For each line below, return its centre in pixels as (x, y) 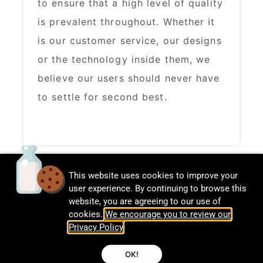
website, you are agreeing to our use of (145, 201)
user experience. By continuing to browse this (158, 188)
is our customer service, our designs (130, 40)
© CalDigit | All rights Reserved (131, 253)
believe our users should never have (129, 78)
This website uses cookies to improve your (153, 175)
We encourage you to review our (168, 214)
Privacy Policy (96, 227)
